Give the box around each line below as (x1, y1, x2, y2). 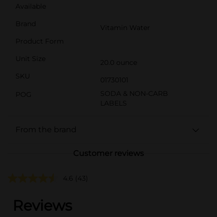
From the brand (15, 124, 77, 134)
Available (15, 1, 46, 11)
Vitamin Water (100, 23, 150, 32)
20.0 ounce (100, 58, 137, 67)
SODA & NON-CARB (100, 89, 168, 98)
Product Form (15, 36, 64, 46)
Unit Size (15, 54, 46, 63)
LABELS (100, 98, 127, 108)
